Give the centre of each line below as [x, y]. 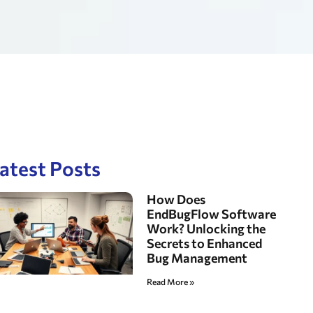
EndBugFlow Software [212, 214]
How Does [176, 199]
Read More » [171, 282]
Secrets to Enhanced [205, 243]
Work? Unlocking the [206, 228]
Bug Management [197, 258]
